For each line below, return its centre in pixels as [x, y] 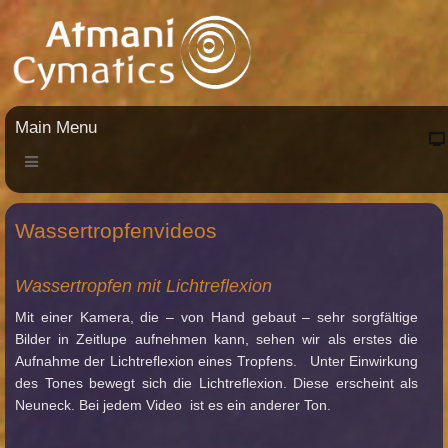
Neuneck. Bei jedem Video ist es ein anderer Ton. [173, 405]
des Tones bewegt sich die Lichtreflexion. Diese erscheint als [216, 383]
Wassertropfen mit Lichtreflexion [143, 286]
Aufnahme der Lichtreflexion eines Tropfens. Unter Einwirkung [216, 361]
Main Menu [56, 128]
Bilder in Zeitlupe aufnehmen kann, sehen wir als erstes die [216, 339]
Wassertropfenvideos [116, 231]
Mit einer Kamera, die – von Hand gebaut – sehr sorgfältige [216, 317]
